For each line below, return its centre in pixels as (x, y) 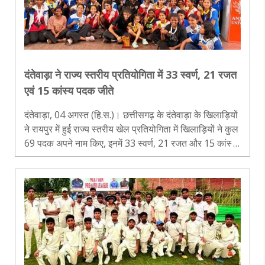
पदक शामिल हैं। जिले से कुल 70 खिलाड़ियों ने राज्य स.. (145, 157)
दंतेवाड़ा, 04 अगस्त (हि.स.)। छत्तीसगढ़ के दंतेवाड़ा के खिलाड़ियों (131, 114)
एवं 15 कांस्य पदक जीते (69, 90)
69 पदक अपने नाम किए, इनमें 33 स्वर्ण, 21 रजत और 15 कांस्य (130, 143)
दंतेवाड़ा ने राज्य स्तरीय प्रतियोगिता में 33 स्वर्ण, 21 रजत (130, 74)
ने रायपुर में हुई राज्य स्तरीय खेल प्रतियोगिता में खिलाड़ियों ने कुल (102, 129)
